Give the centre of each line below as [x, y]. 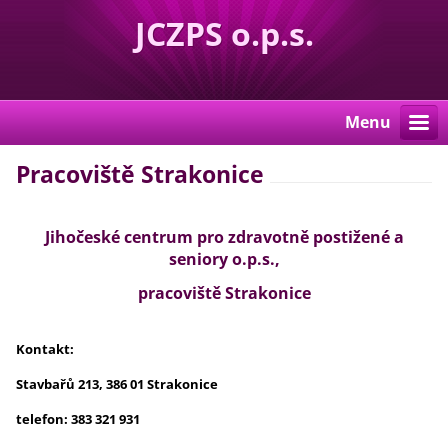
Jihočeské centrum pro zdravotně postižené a [224, 237]
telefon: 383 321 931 [78, 419]
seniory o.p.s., [224, 259]
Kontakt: [45, 349]
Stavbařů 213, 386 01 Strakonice [117, 384]
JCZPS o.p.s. [224, 33]
